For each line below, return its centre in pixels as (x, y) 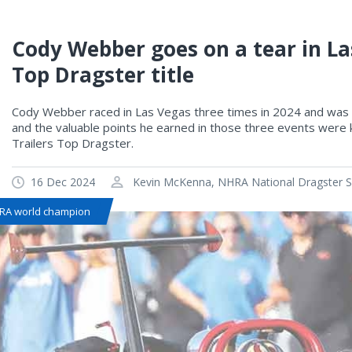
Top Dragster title (103, 74)
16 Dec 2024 (63, 181)
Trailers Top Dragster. (76, 143)
